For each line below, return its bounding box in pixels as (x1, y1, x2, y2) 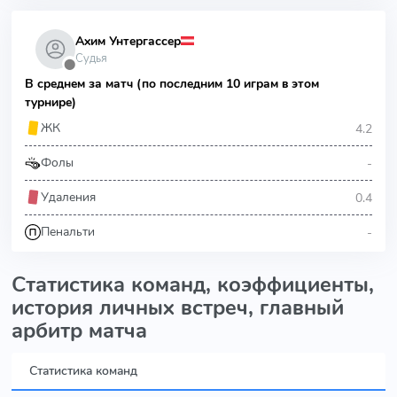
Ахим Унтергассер (75, 32, 181, 50)
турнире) (25, 94, 76, 111)
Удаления (41, 189, 96, 206)
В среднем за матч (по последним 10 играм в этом (25, 75, 319, 92)
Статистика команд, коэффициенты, (12, 270, 374, 299)
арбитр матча (12, 316, 147, 345)
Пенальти (41, 223, 95, 240)
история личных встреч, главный (12, 293, 344, 322)
